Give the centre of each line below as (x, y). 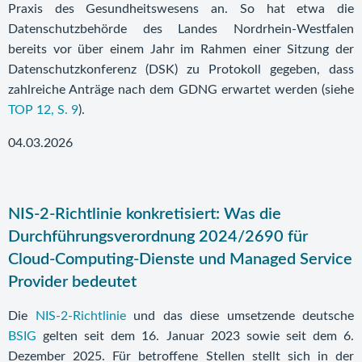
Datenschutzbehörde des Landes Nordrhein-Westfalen (181, 29)
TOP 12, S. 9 (43, 110)
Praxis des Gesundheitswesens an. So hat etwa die (181, 9)
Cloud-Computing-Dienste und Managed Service (180, 259)
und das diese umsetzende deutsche (240, 316)
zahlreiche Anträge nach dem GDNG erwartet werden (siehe (181, 90)
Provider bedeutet (72, 282)
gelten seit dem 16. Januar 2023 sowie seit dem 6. (195, 336)
